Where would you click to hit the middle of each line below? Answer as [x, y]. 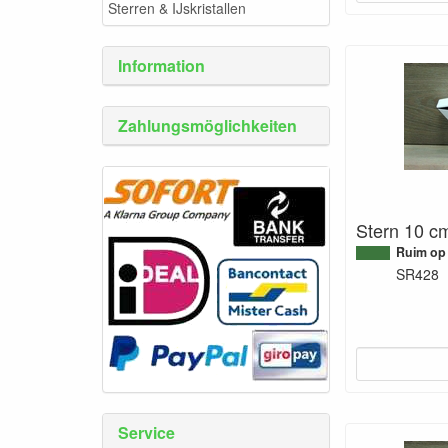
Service [146, 432]
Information [161, 65]
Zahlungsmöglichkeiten [207, 125]
